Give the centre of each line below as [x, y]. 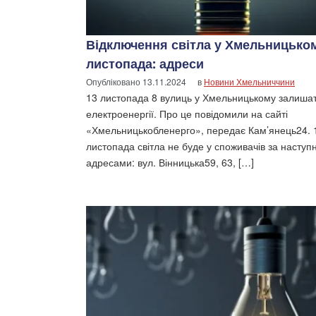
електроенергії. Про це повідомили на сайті [187, 113]
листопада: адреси [145, 63]
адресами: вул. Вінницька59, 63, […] [170, 162]
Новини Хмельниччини [249, 81]
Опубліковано [114, 81]
